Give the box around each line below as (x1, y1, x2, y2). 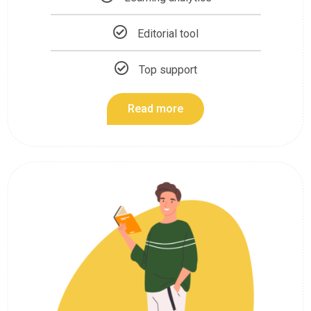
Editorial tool (137, 26, 199, 40)
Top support (138, 62, 197, 76)
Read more (128, 101, 183, 115)
